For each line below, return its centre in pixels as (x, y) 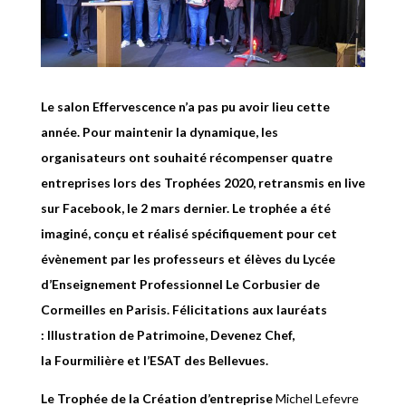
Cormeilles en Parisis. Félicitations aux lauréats (184, 310)
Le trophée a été (280, 208)
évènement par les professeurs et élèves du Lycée (188, 259)
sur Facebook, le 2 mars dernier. (135, 208)
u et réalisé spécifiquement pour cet (229, 234)
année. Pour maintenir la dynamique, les (159, 132)
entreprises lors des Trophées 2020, (149, 183)
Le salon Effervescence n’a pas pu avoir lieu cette (185, 107)
